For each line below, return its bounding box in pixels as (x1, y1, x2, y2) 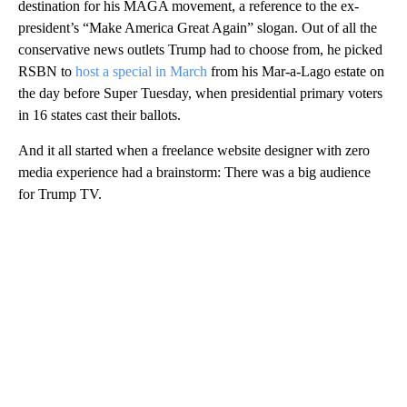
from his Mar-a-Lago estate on (207, 63, 384, 79)
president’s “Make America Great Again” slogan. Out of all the (18, 19, 377, 35)
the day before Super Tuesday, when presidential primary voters (18, 84, 382, 101)
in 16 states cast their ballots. (18, 106, 181, 123)
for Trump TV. (18, 185, 102, 202)
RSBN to (18, 63, 75, 79)
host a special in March (75, 63, 207, 79)
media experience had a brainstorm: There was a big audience (18, 164, 371, 180)
